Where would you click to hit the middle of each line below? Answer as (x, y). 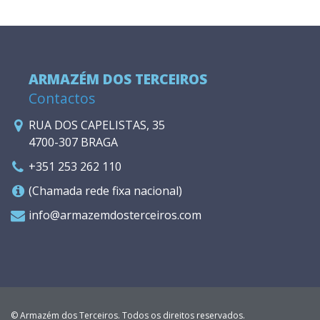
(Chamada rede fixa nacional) (105, 190)
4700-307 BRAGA (73, 142)
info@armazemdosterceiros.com (115, 215)
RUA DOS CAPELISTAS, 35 (97, 125)
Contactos (62, 98)
